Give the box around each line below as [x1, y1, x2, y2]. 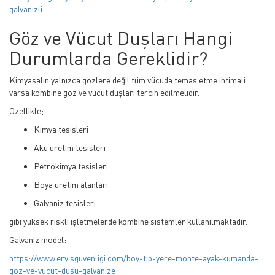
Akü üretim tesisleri [34, 142, 106, 153]
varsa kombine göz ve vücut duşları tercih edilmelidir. [9, 87, 199, 98]
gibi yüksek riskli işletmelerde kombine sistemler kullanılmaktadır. [9, 216, 247, 227]
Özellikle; [9, 106, 44, 116]
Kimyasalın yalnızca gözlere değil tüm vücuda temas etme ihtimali [9, 75, 246, 85]
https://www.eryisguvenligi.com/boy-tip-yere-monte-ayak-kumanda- [9, 253, 258, 263]
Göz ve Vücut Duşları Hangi [9, 26, 233, 49]
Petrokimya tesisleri [34, 161, 108, 171]
